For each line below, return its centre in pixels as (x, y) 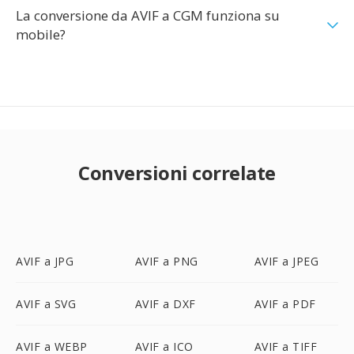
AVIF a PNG (166, 261)
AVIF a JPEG (286, 261)
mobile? (41, 34)
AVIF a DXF (165, 304)
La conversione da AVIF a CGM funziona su (148, 15)
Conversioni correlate (177, 173)
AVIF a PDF (285, 304)
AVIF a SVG (46, 304)
